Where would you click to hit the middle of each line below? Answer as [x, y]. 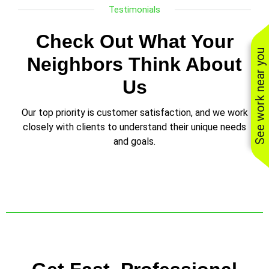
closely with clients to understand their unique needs [134, 127]
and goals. [134, 141]
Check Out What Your [134, 41]
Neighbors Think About [134, 64]
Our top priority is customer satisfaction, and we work [134, 113]
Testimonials [134, 10]
